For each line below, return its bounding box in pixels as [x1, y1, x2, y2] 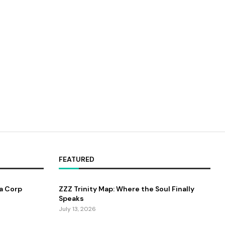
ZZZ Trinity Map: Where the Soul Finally [58, 184, 194, 193]
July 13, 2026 [58, 204, 96, 213]
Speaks [58, 193, 84, 203]
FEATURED [58, 154, 94, 164]
